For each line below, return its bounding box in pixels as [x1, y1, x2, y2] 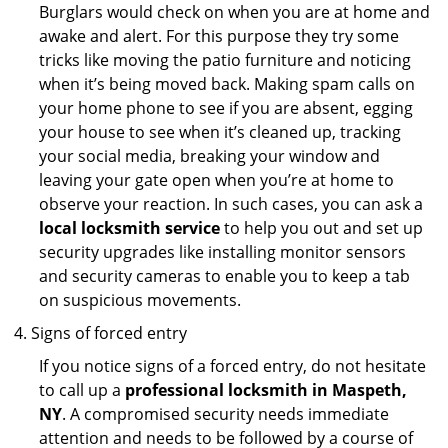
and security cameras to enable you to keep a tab [39, 265, 410, 287]
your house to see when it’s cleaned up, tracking [39, 121, 401, 143]
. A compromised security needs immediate [62, 403, 389, 425]
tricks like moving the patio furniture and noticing [39, 49, 411, 71]
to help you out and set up [220, 217, 423, 239]
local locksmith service [39, 217, 220, 239]
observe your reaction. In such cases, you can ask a [39, 193, 423, 215]
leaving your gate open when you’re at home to [39, 169, 394, 191]
